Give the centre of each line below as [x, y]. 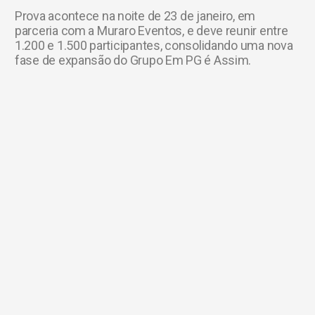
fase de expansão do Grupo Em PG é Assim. [133, 60]
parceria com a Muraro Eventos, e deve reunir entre [152, 31]
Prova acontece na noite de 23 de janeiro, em [135, 16]
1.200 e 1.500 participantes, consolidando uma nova [154, 46]
